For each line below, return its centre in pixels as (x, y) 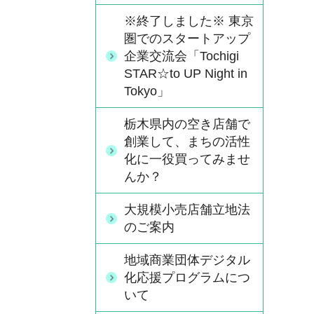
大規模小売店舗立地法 (187, 210)
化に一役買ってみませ (187, 159)
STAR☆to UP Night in (186, 74)
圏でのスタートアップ (187, 39)
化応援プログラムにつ (187, 278)
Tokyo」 (147, 91)
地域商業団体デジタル (187, 260)
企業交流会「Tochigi (182, 56)
